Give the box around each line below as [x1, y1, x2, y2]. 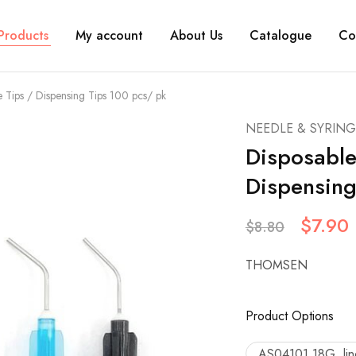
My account [75, 26, 143, 44]
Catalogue [250, 26, 311, 44]
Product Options [245, 307, 334, 325]
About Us [170, 26, 222, 44]
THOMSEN [245, 256, 308, 274]
